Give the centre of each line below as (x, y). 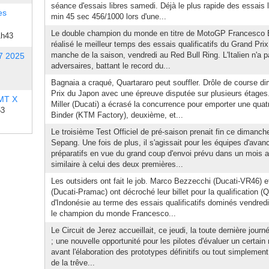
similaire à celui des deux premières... (117, 164)
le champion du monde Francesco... (113, 213)
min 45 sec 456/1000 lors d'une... (109, 17)
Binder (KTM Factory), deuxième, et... (117, 115)
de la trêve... (73, 263)
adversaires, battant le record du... (111, 66)
